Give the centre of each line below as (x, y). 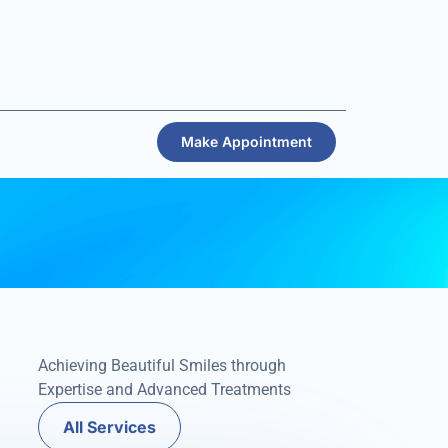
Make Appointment (246, 141)
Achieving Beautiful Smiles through (162, 365)
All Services (109, 427)
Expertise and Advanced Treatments (164, 389)
